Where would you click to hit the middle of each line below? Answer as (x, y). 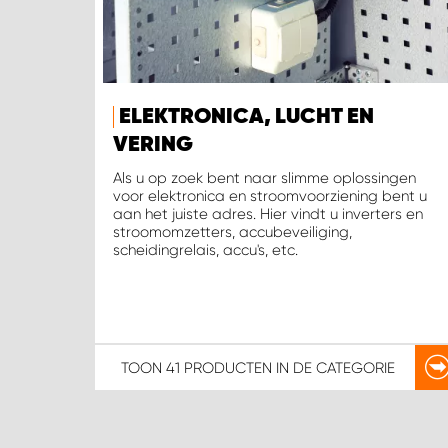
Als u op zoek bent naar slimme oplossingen (264, 178)
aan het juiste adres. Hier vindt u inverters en (268, 214)
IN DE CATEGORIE (333, 367)
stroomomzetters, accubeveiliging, (232, 232)
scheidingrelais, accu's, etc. (205, 250)
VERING (153, 145)
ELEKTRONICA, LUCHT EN (246, 117)
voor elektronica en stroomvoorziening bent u (270, 196)
